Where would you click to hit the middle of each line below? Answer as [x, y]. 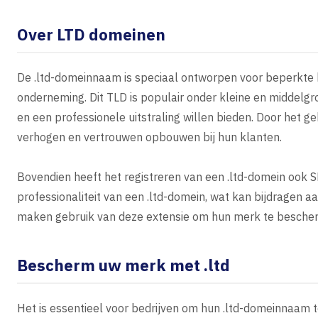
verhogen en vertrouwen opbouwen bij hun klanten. [149, 137]
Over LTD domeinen [91, 34]
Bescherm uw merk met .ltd [124, 265]
